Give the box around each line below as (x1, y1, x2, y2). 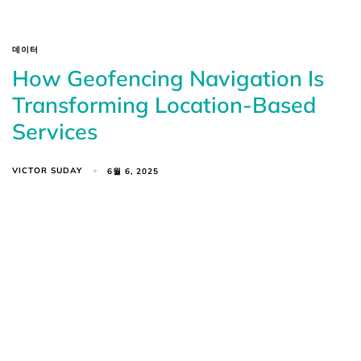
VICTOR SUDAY (12, 165, 82, 176)
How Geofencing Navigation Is (12, 64, 324, 93)
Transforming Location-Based (12, 91, 316, 119)
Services (12, 118, 98, 146)
